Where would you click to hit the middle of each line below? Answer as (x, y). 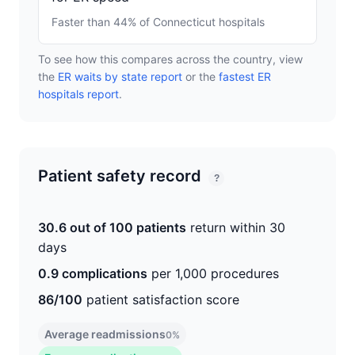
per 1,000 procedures (213, 273)
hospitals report (78, 94)
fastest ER (245, 76)
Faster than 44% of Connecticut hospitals (158, 22)
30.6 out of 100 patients (112, 227)
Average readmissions (105, 334)
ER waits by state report (120, 76)
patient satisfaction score (161, 300)
